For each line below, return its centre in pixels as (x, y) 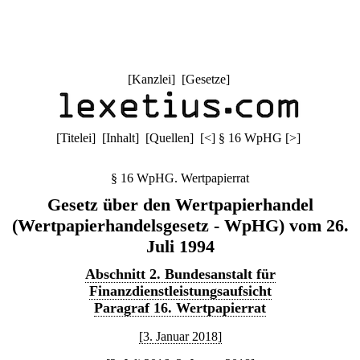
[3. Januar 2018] (180, 336)
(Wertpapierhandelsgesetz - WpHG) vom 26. (180, 225)
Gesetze (205, 79)
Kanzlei (151, 79)
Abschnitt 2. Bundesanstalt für (180, 274)
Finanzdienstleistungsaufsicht (180, 291)
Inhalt (121, 138)
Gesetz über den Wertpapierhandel (180, 205)
